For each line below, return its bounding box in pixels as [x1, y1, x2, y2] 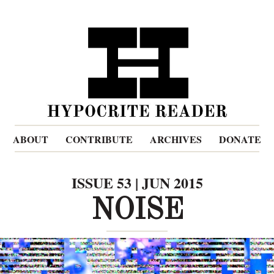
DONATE [219, 132, 261, 147]
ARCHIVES [150, 132, 202, 147]
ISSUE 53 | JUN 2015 [71, 172, 203, 194]
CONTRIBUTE [65, 132, 133, 147]
